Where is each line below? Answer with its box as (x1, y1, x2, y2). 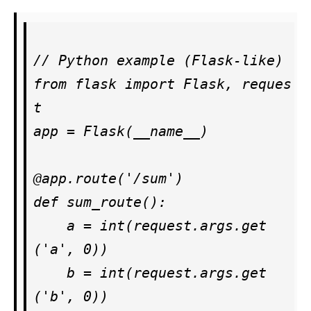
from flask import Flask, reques (33, 75, 292, 92)
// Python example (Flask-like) (33, 51, 283, 69)
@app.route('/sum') (33, 169, 183, 187)
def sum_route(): (33, 193, 167, 210)
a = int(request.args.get (33, 217, 67, 234)
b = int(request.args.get (33, 264, 67, 281)
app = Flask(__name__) (33, 122, 208, 140)
